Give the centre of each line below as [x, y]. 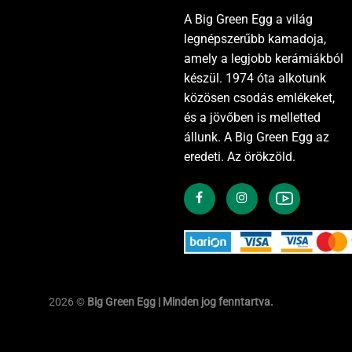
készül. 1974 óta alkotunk [255, 79]
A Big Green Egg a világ [248, 20]
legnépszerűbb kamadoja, [255, 39]
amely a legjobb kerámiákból [263, 59]
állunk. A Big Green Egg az [256, 137]
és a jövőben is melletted [252, 118]
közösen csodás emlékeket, [259, 98]
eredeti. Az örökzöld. [239, 157]
